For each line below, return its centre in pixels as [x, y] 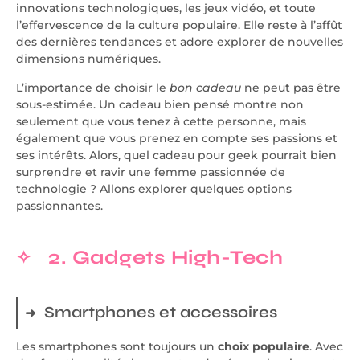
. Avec [326, 346]
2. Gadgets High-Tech [166, 257]
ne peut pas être [291, 87]
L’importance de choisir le [93, 87]
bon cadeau [205, 87]
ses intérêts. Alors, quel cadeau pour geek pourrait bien [176, 155]
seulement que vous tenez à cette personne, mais [161, 121]
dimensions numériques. [88, 59]
